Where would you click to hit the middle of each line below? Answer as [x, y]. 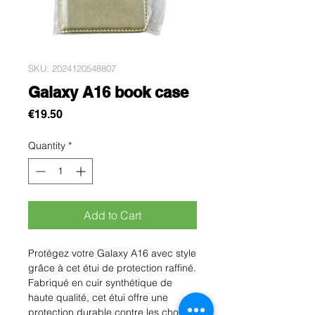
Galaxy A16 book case [108, 92]
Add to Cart [112, 215]
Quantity [47, 145]
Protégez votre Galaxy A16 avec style [112, 253]
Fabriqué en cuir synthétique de [100, 282]
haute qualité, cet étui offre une [98, 297]
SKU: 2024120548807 [72, 68]
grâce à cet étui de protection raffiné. [112, 268]
